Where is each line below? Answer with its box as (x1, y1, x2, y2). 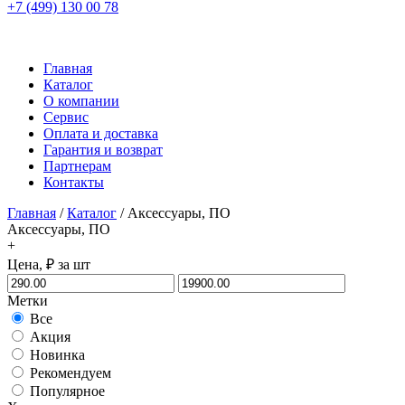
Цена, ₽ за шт (7, 257, 90, 272)
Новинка (30, 347, 85, 363)
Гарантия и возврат (43, 142, 163, 157)
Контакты (43, 174, 104, 190)
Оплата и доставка (43, 126, 158, 141)
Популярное (30, 383, 105, 399)
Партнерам (43, 158, 111, 174)
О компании (43, 93, 119, 108)
